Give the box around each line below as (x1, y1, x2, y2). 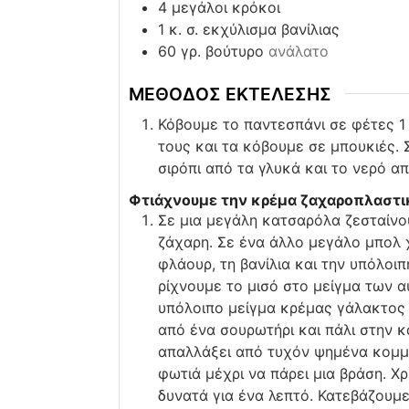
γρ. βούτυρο (180, 41, 264, 60)
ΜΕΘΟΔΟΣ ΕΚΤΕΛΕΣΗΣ (128, 82, 331, 105)
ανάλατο (267, 41, 329, 60)
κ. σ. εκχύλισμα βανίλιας (168, 19, 340, 38)
